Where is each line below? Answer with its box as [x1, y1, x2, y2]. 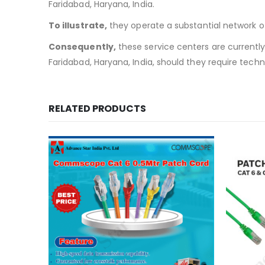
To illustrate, [49, 20, 107, 32]
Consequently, [49, 41, 116, 53]
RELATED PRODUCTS [49, 102, 146, 116]
